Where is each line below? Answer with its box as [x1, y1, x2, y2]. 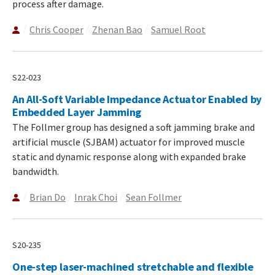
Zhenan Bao [92, 23, 142, 36]
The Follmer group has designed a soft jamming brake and [12, 120, 255, 133]
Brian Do [29, 190, 66, 203]
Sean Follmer [126, 190, 182, 203]
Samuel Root [151, 23, 206, 36]
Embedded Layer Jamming [12, 104, 142, 119]
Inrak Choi [74, 190, 117, 203]
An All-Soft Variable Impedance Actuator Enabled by [12, 91, 262, 106]
